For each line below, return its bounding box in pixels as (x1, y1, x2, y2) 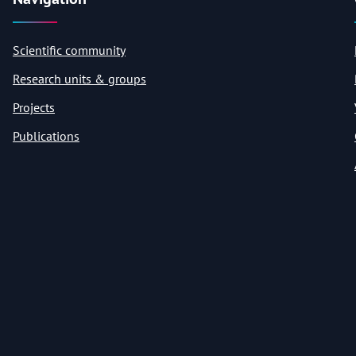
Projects (13, 99, 55, 116)
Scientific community (13, 42, 126, 59)
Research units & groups (13, 71, 146, 87)
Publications (13, 128, 79, 145)
